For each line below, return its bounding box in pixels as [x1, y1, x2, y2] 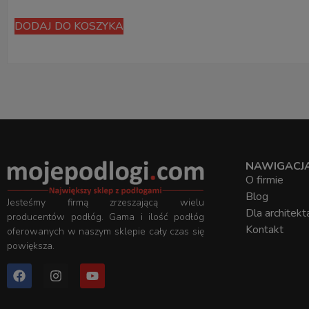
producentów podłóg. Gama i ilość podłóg [7, 210, 204, 224]
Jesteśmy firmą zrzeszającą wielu [7, 196, 204, 210]
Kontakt [246, 222, 283, 238]
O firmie [246, 172, 283, 188]
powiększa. [7, 239, 54, 253]
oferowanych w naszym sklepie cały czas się [7, 225, 204, 239]
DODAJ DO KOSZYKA [14, 19, 123, 34]
